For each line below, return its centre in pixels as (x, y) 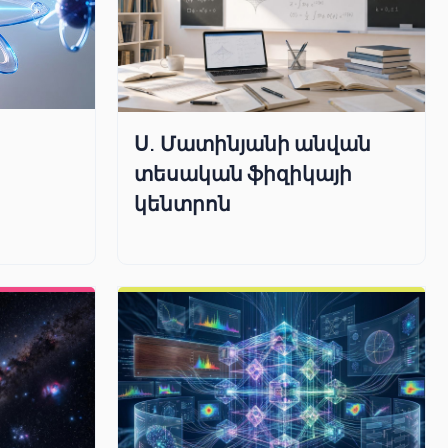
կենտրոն (182, 202)
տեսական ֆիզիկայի (242, 172)
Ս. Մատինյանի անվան (252, 142)
